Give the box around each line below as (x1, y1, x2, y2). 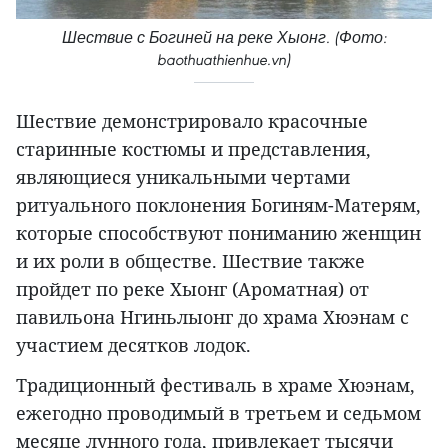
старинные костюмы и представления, (16, 137, 371, 162)
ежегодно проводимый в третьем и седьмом (16, 401, 421, 426)
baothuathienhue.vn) (157, 50, 291, 70)
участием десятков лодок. (16, 333, 251, 358)
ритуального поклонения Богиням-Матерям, (16, 193, 421, 218)
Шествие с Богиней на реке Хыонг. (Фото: (61, 28, 387, 48)
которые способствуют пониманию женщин (16, 221, 421, 246)
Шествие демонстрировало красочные (16, 109, 368, 134)
